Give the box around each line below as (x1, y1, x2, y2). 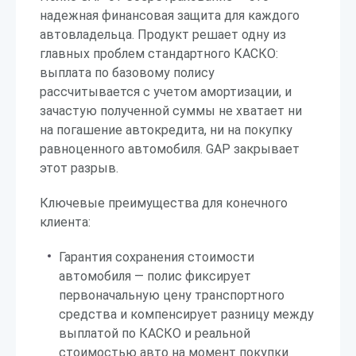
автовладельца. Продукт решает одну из (40, 27, 286, 42)
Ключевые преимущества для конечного (40, 195, 288, 211)
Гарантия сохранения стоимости (59, 250, 254, 265)
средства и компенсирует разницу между (59, 307, 314, 322)
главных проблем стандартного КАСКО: (40, 46, 278, 61)
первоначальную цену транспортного (59, 288, 284, 303)
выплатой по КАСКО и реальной (59, 326, 250, 341)
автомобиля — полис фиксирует (59, 269, 251, 284)
